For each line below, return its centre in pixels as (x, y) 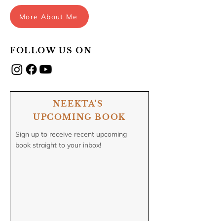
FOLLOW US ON (51, 51)
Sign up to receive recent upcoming (71, 134)
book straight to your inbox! (58, 145)
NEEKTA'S (79, 104)
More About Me (48, 17)
